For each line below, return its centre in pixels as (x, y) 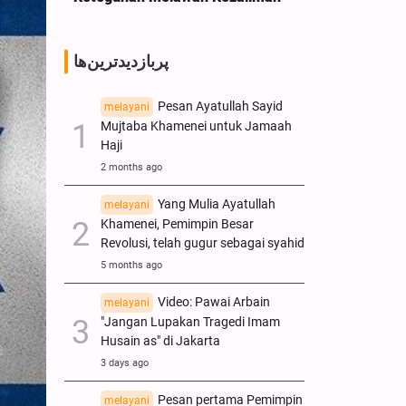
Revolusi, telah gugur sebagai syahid (203, 243)
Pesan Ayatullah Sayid (220, 106)
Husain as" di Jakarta (160, 341)
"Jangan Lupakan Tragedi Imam (190, 322)
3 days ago (125, 362)
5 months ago (131, 265)
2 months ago (131, 167)
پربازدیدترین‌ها (121, 61)
